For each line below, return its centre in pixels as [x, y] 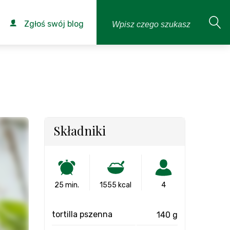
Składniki [80, 130]
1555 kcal [116, 185]
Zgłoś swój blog [53, 24]
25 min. [67, 185]
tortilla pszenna [82, 214]
